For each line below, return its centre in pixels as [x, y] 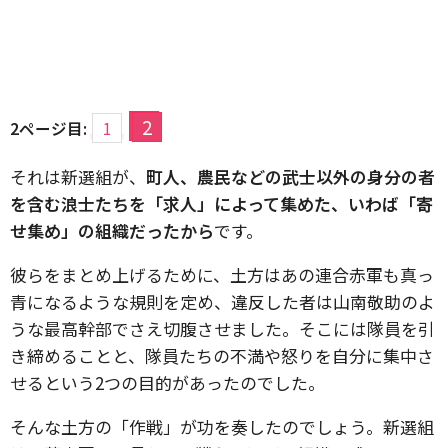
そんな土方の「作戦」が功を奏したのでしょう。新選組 [222, 426]
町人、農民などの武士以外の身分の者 [290, 176]
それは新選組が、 [78, 176]
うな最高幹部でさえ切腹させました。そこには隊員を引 [222, 328]
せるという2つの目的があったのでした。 [167, 382]
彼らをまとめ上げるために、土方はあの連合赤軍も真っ [222, 274]
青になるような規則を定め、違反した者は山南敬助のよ [222, 301]
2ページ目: [48, 128]
